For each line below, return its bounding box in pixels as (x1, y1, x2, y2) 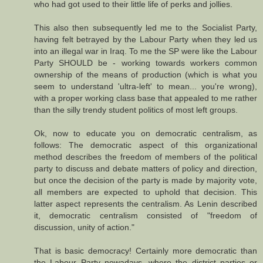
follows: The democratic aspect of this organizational (34, 140, 257, 150)
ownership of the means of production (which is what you (34, 69, 257, 79)
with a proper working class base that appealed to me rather (34, 93, 257, 103)
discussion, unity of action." (34, 222, 134, 232)
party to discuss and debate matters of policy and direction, (34, 163, 257, 173)
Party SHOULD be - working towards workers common (34, 58, 257, 68)
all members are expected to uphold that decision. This (34, 187, 257, 197)
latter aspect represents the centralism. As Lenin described (34, 198, 257, 208)
